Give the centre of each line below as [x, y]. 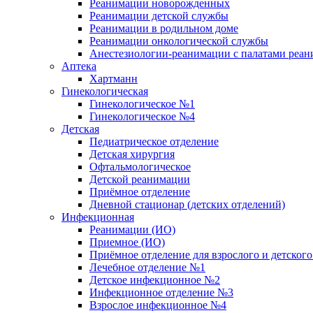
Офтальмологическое [140, 166]
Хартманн [114, 78]
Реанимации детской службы [159, 15]
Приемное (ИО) [127, 242]
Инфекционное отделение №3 [161, 292]
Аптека [79, 66]
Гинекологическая [105, 91]
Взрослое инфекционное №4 [158, 305]
